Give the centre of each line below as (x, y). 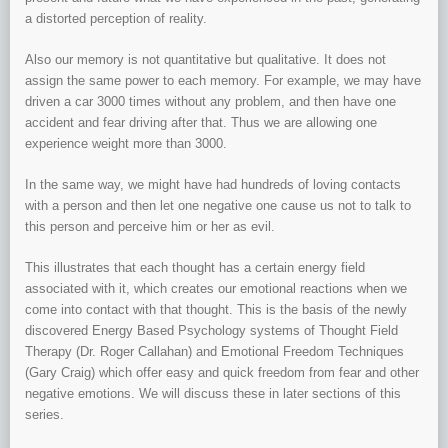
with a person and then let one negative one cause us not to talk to (218, 206)
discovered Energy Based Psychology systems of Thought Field (211, 331)
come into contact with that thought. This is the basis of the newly (216, 310)
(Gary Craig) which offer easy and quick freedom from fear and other (222, 373)
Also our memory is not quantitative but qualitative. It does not (205, 60)
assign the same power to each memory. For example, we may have (223, 81)
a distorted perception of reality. (116, 19)
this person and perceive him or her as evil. (150, 227)
